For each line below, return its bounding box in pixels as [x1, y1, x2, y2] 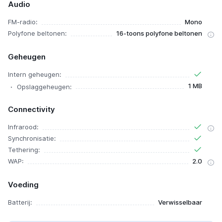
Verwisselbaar [158, 198, 202, 206]
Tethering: [8, 146, 40, 154]
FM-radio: [8, 18, 38, 26]
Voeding [8, 180, 39, 189]
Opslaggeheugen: [17, 83, 72, 91]
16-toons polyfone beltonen [116, 29, 202, 37]
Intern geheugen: [8, 70, 61, 78]
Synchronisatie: [8, 134, 56, 142]
